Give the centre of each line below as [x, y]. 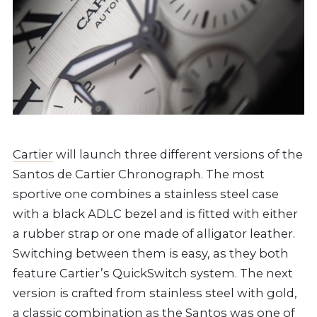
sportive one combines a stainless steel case [146, 194]
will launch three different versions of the [178, 155]
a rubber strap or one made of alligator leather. [154, 234]
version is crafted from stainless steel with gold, [155, 293]
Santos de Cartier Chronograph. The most [139, 174]
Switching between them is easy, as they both [151, 254]
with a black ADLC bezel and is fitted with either [155, 214]
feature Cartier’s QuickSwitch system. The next [153, 273]
